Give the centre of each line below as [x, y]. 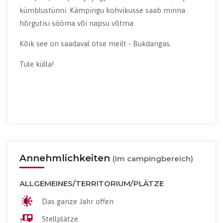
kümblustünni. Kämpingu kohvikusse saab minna [102, 10]
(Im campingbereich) [153, 158]
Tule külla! [37, 64]
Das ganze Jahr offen [77, 202]
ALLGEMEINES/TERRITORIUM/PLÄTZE [91, 183]
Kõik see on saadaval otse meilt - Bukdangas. [95, 44]
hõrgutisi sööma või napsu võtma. [77, 23]
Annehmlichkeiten [66, 158]
